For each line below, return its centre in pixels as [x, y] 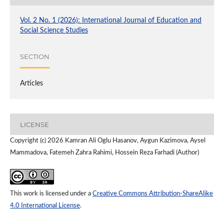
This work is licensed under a [51, 194]
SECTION [34, 56]
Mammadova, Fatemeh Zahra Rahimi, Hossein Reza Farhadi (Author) [104, 153]
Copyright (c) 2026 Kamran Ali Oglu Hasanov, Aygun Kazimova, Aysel [107, 141]
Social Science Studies [54, 31]
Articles [31, 84]
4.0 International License [45, 206]
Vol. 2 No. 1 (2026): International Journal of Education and [110, 21]
